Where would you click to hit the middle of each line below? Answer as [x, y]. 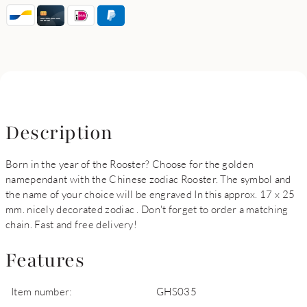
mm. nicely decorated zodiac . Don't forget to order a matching [147, 209]
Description [59, 133]
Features [45, 260]
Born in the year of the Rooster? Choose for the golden [130, 164]
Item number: [42, 291]
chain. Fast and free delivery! [72, 224]
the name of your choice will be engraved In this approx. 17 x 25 [150, 194]
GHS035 [176, 291]
